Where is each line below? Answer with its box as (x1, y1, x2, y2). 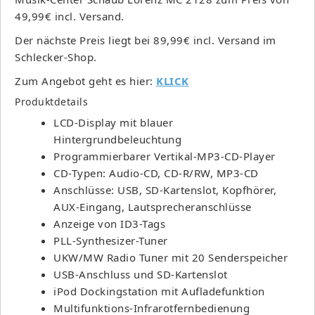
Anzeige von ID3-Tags (53, 216, 165, 231)
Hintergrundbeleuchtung (53, 131, 181, 146)
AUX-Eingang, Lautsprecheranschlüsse (53, 199, 252, 214)
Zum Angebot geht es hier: (15, 73, 156, 88)
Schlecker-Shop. (15, 49, 97, 64)
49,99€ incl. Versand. (15, 8, 124, 23)
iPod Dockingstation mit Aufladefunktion (53, 283, 265, 298)
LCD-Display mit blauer (53, 115, 173, 129)
